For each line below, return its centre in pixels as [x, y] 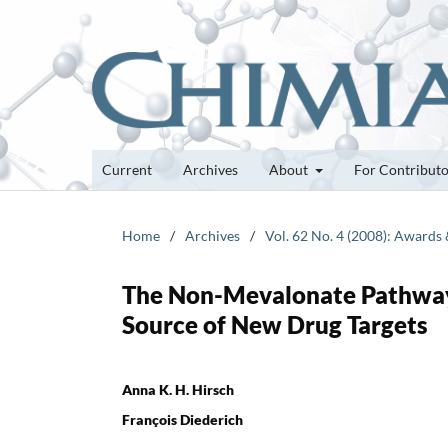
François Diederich [182, 419]
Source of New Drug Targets [275, 324]
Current [127, 169]
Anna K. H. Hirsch [178, 389]
